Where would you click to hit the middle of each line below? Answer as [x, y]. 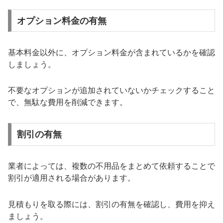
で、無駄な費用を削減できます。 [68, 103]
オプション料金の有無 [61, 21]
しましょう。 [32, 64]
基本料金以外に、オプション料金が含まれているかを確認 [111, 52]
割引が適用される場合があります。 [72, 178]
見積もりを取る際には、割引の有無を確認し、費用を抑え [111, 204]
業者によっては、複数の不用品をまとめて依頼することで [111, 166]
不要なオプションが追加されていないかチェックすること [111, 91]
